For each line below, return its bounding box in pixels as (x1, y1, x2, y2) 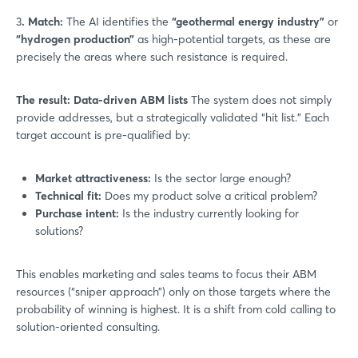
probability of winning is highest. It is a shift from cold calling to (16, 301, 336, 316)
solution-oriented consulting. (16, 319, 160, 334)
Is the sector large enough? (151, 170, 291, 185)
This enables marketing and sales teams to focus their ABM (16, 266, 316, 281)
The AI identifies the (66, 14, 172, 29)
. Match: (22, 14, 66, 29)
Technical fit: (35, 188, 101, 203)
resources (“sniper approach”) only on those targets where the (16, 284, 331, 299)
